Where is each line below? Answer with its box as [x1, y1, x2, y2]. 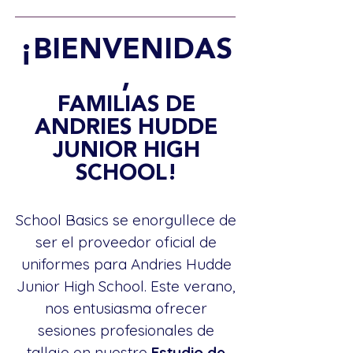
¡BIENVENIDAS [20, 28, 232, 72]
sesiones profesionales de [38, 321, 214, 340]
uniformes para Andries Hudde [20, 255, 232, 273]
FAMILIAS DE [57, 87, 195, 122]
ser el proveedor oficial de [35, 232, 217, 251]
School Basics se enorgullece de [16, 210, 236, 229]
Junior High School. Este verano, [17, 277, 236, 295]
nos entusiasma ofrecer [45, 299, 207, 318]
